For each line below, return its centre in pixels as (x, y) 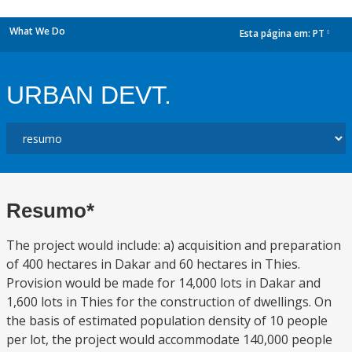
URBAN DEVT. (89, 95)
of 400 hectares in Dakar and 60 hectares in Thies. (153, 264)
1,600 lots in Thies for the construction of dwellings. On (169, 302)
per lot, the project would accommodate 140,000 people (169, 339)
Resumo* (50, 211)
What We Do (37, 31)
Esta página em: (276, 34)
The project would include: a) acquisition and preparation (174, 245)
